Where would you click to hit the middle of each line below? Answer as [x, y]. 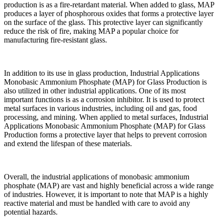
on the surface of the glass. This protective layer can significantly [103, 22]
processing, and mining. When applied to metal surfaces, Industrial [106, 117]
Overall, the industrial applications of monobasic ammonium [97, 176]
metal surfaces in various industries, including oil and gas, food [100, 108]
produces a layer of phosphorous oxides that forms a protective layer [109, 13]
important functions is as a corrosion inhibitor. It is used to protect [104, 99]
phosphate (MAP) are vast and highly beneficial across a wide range [109, 185]
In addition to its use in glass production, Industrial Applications [102, 73]
